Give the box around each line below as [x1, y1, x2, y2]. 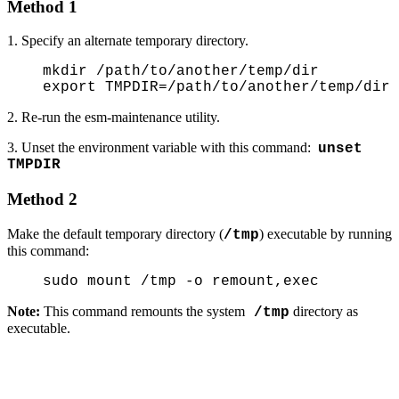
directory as [289, 303, 358, 319]
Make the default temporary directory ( [7, 225, 224, 241]
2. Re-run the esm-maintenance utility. [7, 110, 220, 126]
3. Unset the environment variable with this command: [7, 140, 318, 156]
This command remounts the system [40, 303, 245, 319]
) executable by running [259, 225, 392, 241]
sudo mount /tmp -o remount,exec [43, 273, 319, 289]
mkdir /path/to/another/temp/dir [43, 63, 319, 80]
